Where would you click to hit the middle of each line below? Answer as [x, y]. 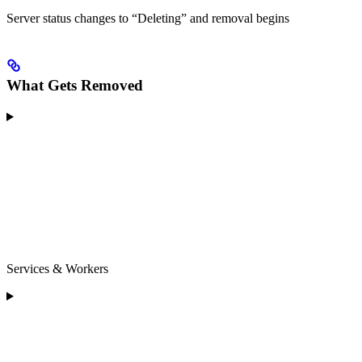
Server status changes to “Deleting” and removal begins [148, 18]
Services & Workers [57, 268]
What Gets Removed [75, 86]
